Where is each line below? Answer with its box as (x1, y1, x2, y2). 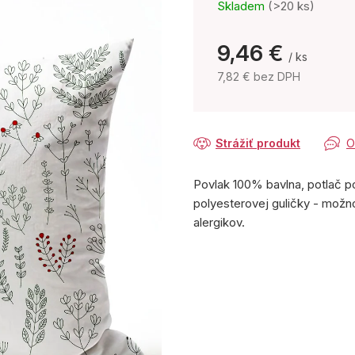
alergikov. (193, 215, 245, 231)
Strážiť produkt (216, 136, 300, 151)
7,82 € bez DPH (217, 70, 300, 84)
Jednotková (216, 85, 281, 101)
